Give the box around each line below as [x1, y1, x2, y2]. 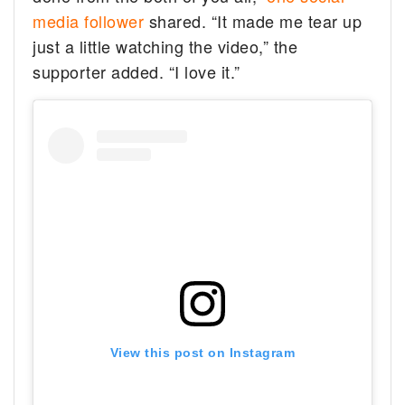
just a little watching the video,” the [33, 33, 298, 58]
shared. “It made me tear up [144, 8, 363, 33]
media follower [33, 8, 145, 33]
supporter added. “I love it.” [33, 59, 240, 83]
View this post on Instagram [109, 344, 296, 360]
